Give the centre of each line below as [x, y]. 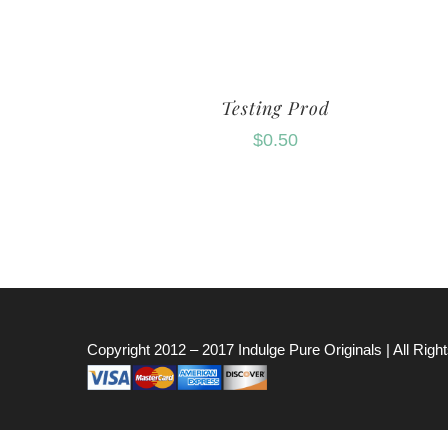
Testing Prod [275, 107]
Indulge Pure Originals [310, 349]
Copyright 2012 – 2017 [162, 349]
